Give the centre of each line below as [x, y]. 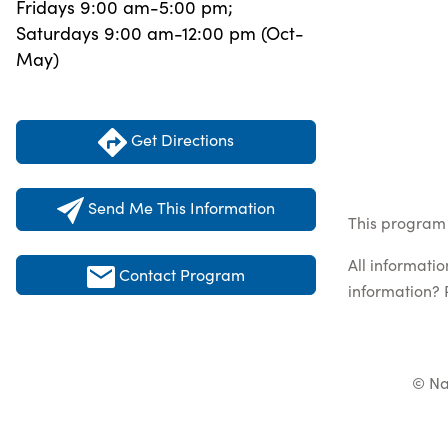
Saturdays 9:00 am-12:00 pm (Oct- [160, 33]
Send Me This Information [181, 207]
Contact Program [182, 273]
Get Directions [180, 139]
